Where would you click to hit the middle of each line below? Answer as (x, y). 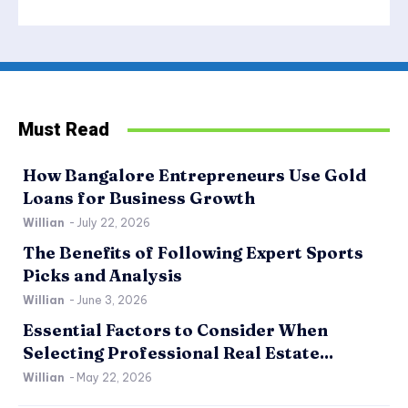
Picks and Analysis (102, 276)
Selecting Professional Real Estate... (178, 353)
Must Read (64, 130)
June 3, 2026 (112, 301)
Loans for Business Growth (139, 199)
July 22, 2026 (113, 223)
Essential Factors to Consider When (175, 331)
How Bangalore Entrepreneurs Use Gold (194, 176)
